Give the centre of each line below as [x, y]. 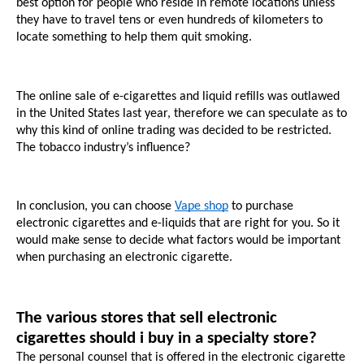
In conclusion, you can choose [95, 207]
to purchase [261, 207]
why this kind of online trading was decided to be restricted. [174, 130]
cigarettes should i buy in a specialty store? [167, 338]
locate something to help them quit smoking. [136, 37]
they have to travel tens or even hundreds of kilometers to [169, 20]
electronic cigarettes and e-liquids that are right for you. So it [178, 224]
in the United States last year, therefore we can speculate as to [182, 113]
